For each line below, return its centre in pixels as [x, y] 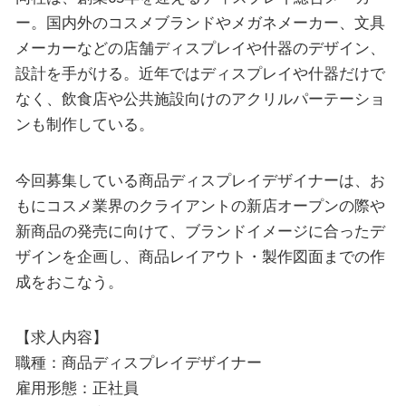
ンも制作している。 [84, 125]
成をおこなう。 [69, 281]
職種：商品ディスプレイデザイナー [138, 363]
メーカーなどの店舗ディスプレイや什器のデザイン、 [200, 48]
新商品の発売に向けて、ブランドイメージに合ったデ [200, 231]
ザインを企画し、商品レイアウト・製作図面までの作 [200, 256]
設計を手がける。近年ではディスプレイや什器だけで [200, 74]
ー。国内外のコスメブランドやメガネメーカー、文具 [200, 23]
